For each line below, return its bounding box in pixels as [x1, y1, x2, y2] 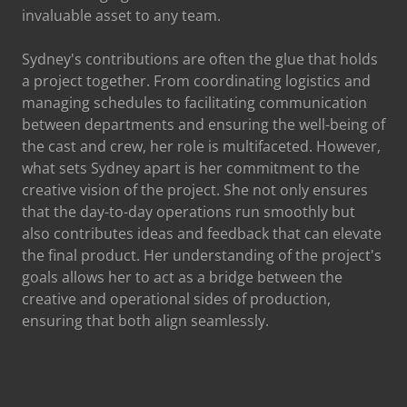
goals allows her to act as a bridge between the [22, 267, 342, 287]
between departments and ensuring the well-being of [22, 114, 385, 134]
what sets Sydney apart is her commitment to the [22, 158, 360, 178]
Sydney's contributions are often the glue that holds [22, 49, 378, 69]
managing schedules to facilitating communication [22, 93, 367, 113]
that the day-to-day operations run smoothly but [22, 202, 355, 222]
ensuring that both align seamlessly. [22, 311, 269, 331]
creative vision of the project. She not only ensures [22, 180, 368, 200]
